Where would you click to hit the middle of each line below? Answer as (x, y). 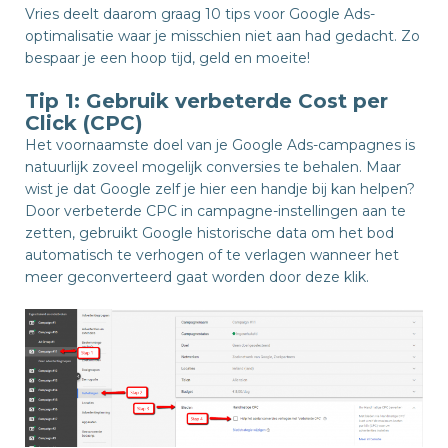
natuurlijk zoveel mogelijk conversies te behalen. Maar (213, 167)
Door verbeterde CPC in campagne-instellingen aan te (215, 211)
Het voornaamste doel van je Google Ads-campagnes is (220, 145)
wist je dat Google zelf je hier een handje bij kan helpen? (220, 189)
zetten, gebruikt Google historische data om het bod (209, 233)
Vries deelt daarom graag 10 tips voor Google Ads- (200, 14)
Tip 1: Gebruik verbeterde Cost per (206, 101)
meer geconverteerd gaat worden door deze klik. (197, 277)
